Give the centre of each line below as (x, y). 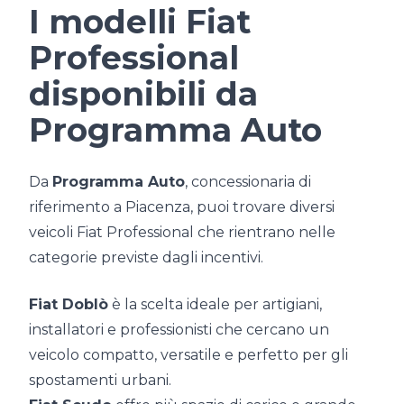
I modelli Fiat (140, 22)
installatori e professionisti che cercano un (179, 330)
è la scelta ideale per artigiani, (215, 305)
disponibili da (143, 94)
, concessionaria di (248, 182)
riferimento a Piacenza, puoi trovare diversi (182, 207)
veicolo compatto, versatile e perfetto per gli (188, 355)
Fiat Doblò (69, 305)
